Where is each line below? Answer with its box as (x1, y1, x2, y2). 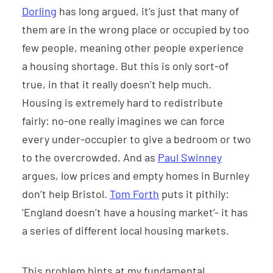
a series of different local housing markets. (22, 224, 229, 238)
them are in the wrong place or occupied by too (22, 23, 249, 37)
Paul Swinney (158, 151, 222, 165)
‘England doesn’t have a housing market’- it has (22, 205, 248, 219)
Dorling (22, 4, 57, 18)
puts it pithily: (159, 187, 229, 201)
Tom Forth (110, 187, 159, 201)
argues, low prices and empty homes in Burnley (22, 169, 249, 183)
